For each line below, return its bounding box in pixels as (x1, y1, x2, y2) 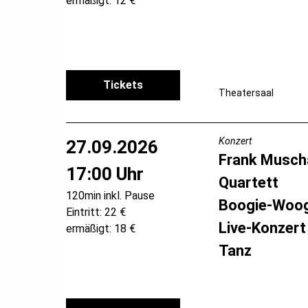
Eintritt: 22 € (66, 205, 126, 219)
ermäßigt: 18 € (66, 221, 135, 235)
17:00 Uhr (66, 163, 144, 184)
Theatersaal (218, 87, 274, 98)
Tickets (103, 78, 144, 91)
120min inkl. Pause (66, 188, 155, 202)
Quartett (218, 173, 278, 191)
